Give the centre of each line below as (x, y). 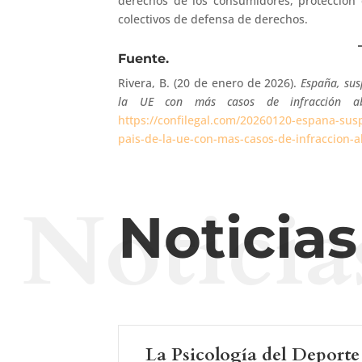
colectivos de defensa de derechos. (213, 19)
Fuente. (144, 59)
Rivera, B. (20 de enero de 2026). (210, 83)
